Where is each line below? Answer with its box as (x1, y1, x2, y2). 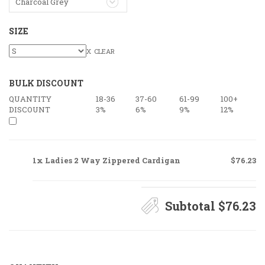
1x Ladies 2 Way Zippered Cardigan (33, 155, 180, 166)
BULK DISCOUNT (9, 77, 83, 89)
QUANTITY (9, 93, 51, 104)
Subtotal (165, 198, 218, 214)
